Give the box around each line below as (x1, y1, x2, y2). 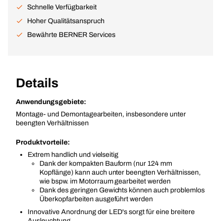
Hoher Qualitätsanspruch (27, 17, 105, 25)
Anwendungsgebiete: (16, 98, 86, 106)
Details (16, 76, 58, 90)
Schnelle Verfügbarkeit (27, 3, 97, 11)
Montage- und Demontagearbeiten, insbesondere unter (16, 110, 186, 118)
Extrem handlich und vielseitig (28, 151, 119, 158)
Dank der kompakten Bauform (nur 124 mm (39, 160, 173, 167)
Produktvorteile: (16, 139, 70, 146)
